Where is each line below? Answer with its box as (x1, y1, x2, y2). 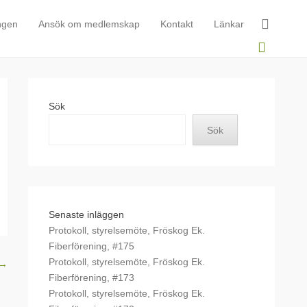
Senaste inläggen (49, 209, 124, 220)
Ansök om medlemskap (38, 19, 140, 29)
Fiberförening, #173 (49, 272, 134, 283)
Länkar (214, 19, 244, 29)
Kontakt (160, 19, 193, 29)
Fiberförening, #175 (49, 241, 134, 251)
